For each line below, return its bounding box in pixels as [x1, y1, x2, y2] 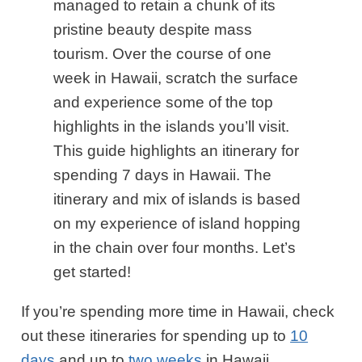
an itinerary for [196, 142, 300, 160]
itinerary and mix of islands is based [53, 191, 301, 208]
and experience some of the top [53, 94, 274, 112]
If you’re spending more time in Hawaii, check [21, 303, 335, 321]
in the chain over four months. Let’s [53, 239, 297, 257]
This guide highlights [53, 142, 197, 160]
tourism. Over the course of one [53, 45, 272, 63]
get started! [53, 263, 132, 281]
